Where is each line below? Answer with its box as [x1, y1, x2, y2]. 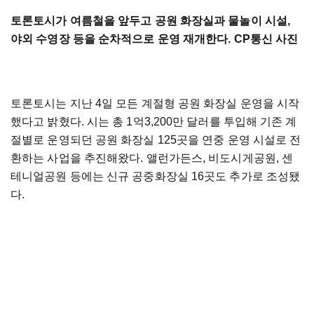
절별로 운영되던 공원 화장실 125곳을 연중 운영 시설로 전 [11, 134, 301, 146]
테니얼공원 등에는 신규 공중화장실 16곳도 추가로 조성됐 [11, 170, 301, 183]
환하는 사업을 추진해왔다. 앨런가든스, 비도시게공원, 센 [11, 152, 294, 165]
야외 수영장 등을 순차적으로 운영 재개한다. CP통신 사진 [11, 33, 301, 46]
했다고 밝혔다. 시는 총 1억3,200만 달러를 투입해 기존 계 [11, 116, 297, 128]
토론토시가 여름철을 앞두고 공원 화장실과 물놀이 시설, [11, 15, 291, 27]
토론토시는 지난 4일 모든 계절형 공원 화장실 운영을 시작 [11, 97, 300, 110]
